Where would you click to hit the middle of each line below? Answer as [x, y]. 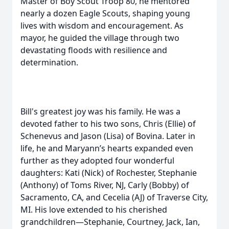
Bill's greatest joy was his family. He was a [100, 111]
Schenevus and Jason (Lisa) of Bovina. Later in [108, 136]
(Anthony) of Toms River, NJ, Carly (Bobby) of [105, 185]
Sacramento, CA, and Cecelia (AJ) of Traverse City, [114, 197]
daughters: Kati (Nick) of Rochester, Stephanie [109, 173]
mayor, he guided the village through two [100, 38]
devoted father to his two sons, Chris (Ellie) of [108, 124]
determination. [49, 62]
